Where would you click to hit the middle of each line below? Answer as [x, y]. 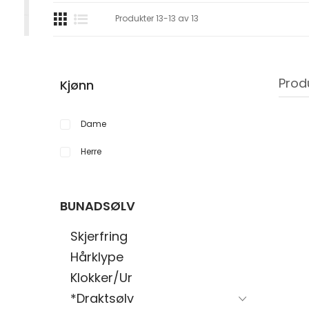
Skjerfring [99, 236]
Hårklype [97, 257]
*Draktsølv [102, 298]
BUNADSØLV [98, 206]
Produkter [136, 18]
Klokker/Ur [101, 278]
